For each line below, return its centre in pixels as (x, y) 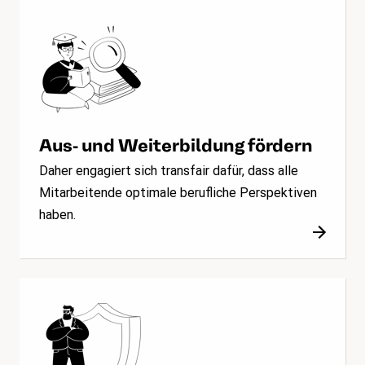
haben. (57, 214)
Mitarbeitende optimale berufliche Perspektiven (178, 192)
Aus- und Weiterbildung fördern (176, 145)
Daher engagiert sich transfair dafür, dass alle (169, 170)
